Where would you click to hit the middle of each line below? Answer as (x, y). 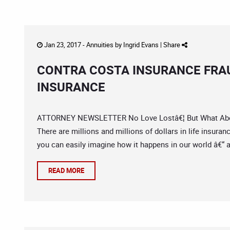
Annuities (100, 45)
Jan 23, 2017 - (64, 45)
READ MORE (66, 170)
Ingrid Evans (141, 45)
